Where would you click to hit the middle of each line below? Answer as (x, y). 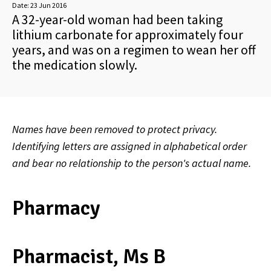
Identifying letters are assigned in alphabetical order (129, 146)
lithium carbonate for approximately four (128, 34)
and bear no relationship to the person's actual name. (132, 163)
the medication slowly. (75, 65)
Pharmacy (56, 208)
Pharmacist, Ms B (89, 256)
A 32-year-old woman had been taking (117, 19)
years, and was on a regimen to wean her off (134, 50)
